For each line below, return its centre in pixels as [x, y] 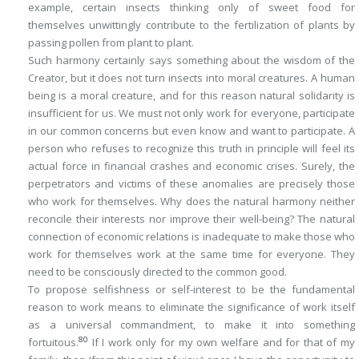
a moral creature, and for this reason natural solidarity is [211, 95]
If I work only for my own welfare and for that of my [222, 342]
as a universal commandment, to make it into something [192, 325]
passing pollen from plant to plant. [111, 42]
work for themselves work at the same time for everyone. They [192, 254]
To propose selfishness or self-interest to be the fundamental [192, 289]
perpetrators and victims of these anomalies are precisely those [192, 184]
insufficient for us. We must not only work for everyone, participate [192, 113]
